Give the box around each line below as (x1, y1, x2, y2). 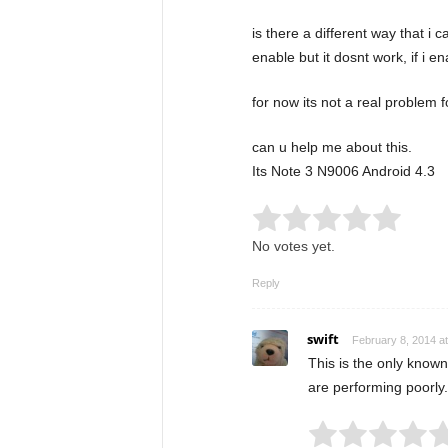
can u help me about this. (251, 139, 412, 155)
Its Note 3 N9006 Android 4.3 (251, 163, 435, 179)
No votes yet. (251, 238, 335, 254)
